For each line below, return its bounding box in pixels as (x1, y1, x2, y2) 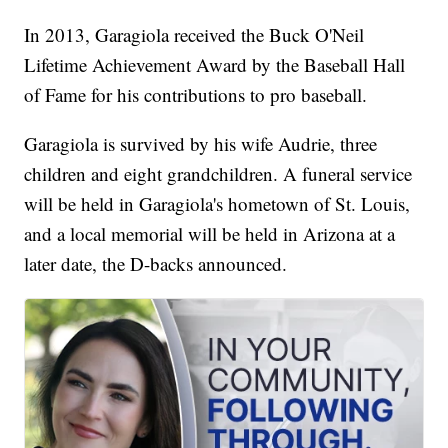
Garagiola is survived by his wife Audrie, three (24, 131, 378, 157)
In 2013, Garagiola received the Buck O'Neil (24, 22, 365, 48)
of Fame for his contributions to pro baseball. (24, 82, 368, 108)
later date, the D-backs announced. (24, 251, 288, 277)
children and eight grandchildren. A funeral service (24, 161, 413, 187)
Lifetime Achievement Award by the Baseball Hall (24, 52, 406, 78)
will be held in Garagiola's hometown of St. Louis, (24, 191, 411, 217)
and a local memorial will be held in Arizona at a (24, 221, 396, 247)
